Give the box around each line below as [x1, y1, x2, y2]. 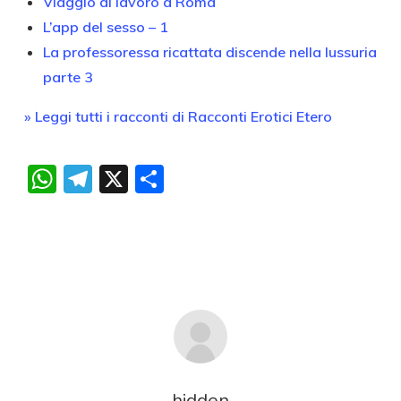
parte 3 [42, 67, 93, 86]
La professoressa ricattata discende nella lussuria [42, 42, 377, 61]
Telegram [91, 161, 217, 198]
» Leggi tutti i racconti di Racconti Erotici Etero [23, 107, 332, 125]
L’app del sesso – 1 [42, 17, 168, 36]
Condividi [163, 161, 285, 198]
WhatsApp [55, 161, 203, 198]
